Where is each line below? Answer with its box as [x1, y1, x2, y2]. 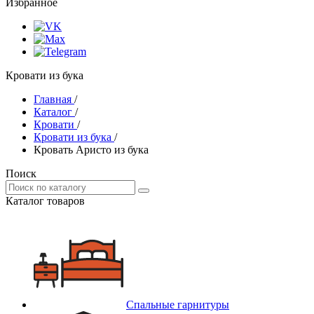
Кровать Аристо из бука [34, 144, 149, 156]
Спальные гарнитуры [126, 299, 229, 310]
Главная [34, 93, 71, 105]
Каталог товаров [6, 195, 85, 207]
